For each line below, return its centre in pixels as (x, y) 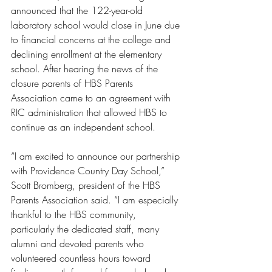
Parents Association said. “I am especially (96, 199)
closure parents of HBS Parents (73, 83)
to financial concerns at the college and (92, 39)
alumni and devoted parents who (79, 243)
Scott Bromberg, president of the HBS (87, 185)
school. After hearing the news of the (86, 68)
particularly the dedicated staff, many (87, 229)
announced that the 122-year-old (78, 10)
